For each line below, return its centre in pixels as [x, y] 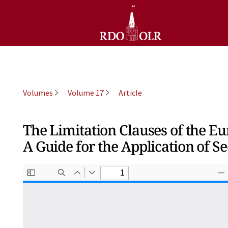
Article [130, 93]
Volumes [38, 93]
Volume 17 [86, 93]
